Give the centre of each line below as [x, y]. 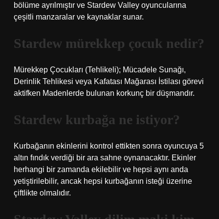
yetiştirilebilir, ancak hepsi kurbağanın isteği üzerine [103, 181]
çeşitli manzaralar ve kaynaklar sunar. [79, 17]
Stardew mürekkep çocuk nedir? [109, 43]
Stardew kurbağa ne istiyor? [97, 120]
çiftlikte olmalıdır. [42, 193]
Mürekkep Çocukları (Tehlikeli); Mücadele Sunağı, [100, 70]
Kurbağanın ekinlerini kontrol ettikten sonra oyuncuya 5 [109, 146]
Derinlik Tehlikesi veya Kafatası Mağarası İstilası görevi [109, 81]
